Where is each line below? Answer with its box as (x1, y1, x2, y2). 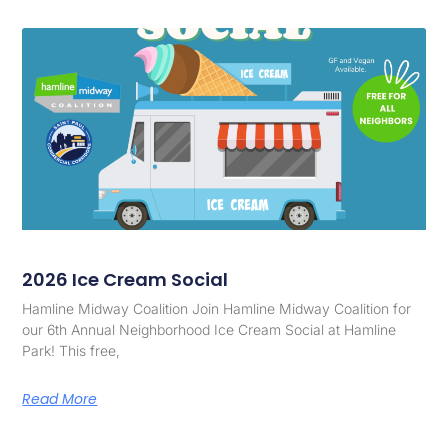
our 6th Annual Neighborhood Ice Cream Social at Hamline (22, 320, 397, 338)
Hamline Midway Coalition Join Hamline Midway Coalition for (22, 299, 412, 317)
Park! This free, (22, 341, 121, 359)
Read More (22, 388, 98, 409)
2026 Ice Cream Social (22, 266, 229, 292)
